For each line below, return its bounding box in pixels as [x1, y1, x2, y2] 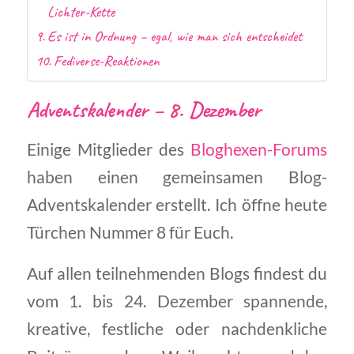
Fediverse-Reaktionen [54, 51, 160, 71]
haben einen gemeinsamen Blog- [26, 167, 328, 186]
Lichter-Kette [47, 2, 115, 22]
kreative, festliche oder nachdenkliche [26, 319, 328, 339]
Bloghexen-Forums [190, 139, 328, 159]
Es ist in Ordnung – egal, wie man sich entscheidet [47, 27, 303, 47]
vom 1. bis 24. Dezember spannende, [26, 292, 328, 311]
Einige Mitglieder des [26, 139, 191, 159]
